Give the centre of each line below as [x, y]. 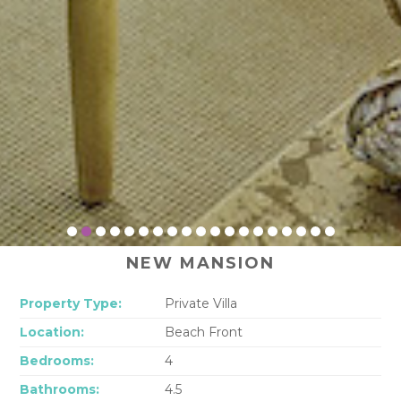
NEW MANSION [200, 263]
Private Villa [200, 303]
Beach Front [203, 332]
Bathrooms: [60, 389]
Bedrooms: [57, 360]
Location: [52, 332]
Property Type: [71, 303]
